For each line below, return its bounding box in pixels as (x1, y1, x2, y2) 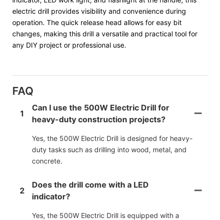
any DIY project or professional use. (12, 40, 126, 49)
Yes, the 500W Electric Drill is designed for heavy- (32, 134, 192, 142)
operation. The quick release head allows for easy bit (12, 18, 182, 27)
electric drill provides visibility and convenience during (12, 6, 186, 15)
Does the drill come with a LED (32, 179, 149, 190)
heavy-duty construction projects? (32, 114, 165, 124)
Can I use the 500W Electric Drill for (32, 102, 169, 112)
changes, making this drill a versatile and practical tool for (12, 29, 197, 38)
